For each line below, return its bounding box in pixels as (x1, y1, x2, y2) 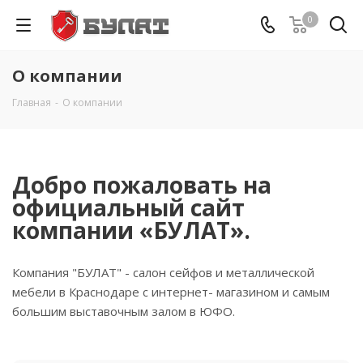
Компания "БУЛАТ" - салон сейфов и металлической (12, 264, 314, 280)
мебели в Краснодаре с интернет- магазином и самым (12, 284, 330, 300)
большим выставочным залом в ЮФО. (12, 303, 235, 319)
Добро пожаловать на (12, 169, 271, 200)
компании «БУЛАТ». (12, 215, 250, 246)
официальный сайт (12, 192, 245, 223)
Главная (12, 96, 51, 109)
